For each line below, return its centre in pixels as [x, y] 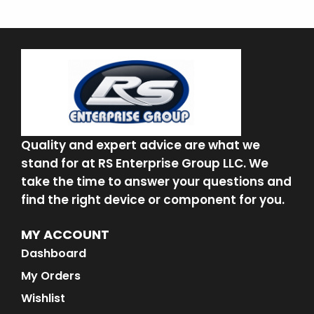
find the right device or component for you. [153, 199]
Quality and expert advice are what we [141, 145]
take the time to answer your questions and [156, 181]
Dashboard [54, 253]
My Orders [51, 275]
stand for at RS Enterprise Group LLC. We [145, 163]
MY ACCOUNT [65, 234]
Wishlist [43, 298]
